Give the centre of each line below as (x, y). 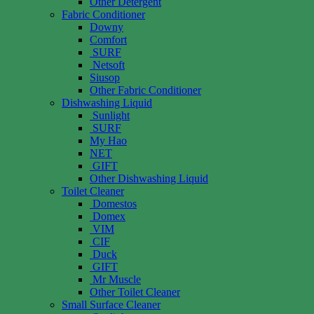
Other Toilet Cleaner (135, 292)
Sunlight (111, 115)
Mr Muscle (117, 279)
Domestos (115, 203)
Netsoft (109, 64)
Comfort (108, 39)
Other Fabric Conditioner (145, 90)
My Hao (108, 140)
